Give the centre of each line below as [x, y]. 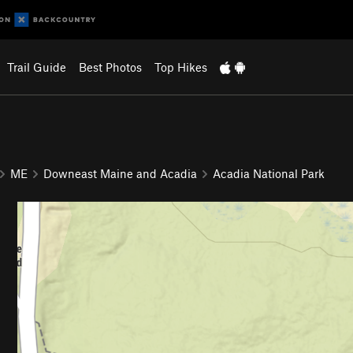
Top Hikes [180, 67]
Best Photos [110, 67]
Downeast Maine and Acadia [120, 173]
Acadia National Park [269, 173]
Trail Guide [36, 67]
